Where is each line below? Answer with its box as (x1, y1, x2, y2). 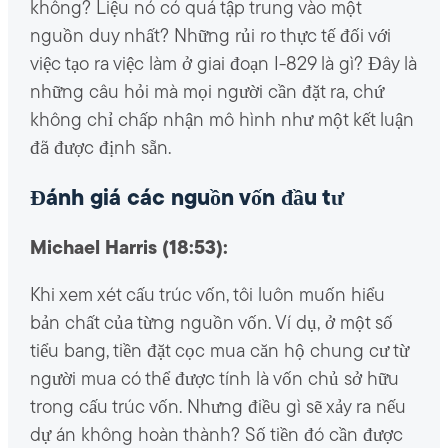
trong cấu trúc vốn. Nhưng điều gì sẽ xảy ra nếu (29, 399, 406, 419)
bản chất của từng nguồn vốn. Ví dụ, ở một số (29, 315, 393, 335)
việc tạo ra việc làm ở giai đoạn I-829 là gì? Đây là (29, 55, 417, 75)
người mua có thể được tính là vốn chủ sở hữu (29, 371, 399, 391)
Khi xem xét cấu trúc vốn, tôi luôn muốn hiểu (29, 287, 385, 307)
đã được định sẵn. (29, 139, 171, 159)
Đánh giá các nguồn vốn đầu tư (29, 188, 344, 212)
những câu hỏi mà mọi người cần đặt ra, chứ (29, 83, 384, 103)
